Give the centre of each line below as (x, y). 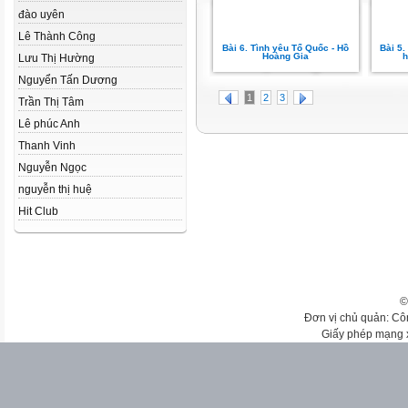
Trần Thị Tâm (51, 102)
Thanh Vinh (47, 146)
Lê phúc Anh (49, 124)
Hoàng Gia (286, 56)
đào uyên (41, 15)
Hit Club (38, 211)
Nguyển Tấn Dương (68, 80)
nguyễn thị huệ (55, 189)
